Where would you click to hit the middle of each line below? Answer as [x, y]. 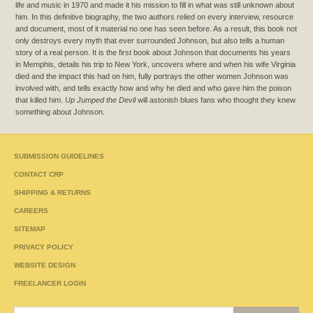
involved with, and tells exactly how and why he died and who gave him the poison [153, 88]
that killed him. [40, 100]
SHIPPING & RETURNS [52, 193]
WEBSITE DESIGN [45, 265]
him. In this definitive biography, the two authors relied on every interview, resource [154, 17]
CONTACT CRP [39, 175]
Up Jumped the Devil [100, 100]
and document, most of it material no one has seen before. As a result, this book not [156, 29]
